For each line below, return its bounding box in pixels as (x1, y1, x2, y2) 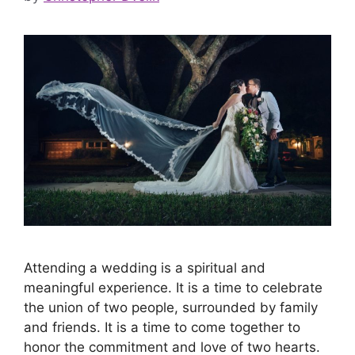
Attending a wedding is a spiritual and (24, 259, 265, 276)
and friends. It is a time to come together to (24, 319, 300, 335)
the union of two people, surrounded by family (24, 299, 318, 315)
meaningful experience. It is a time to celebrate (24, 279, 323, 296)
